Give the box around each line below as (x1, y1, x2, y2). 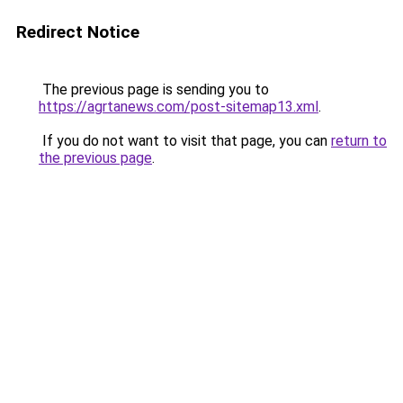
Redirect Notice (16, 22, 139, 42)
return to (331, 132, 387, 149)
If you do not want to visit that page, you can (39, 132, 331, 149)
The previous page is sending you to (39, 81, 269, 98)
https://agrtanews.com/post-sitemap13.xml (39, 98, 318, 115)
